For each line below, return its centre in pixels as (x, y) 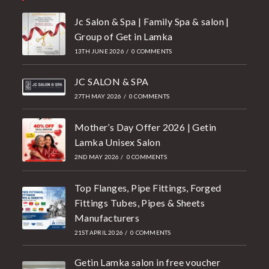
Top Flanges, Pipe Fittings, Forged (148, 188)
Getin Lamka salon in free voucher (147, 262)
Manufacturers (107, 218)
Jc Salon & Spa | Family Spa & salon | (152, 21)
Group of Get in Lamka (123, 36)
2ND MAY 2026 (97, 157)
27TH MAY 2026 (98, 96)
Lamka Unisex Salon (117, 142)
